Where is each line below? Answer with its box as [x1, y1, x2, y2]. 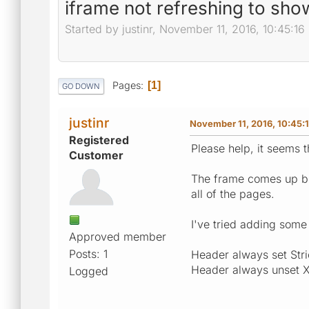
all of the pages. [191, 186, 275, 201]
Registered [69, 132, 129, 147]
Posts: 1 [69, 246, 108, 261]
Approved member [69, 229, 166, 243]
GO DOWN [62, 81, 100, 91]
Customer [69, 148, 123, 162]
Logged [69, 263, 108, 278]
